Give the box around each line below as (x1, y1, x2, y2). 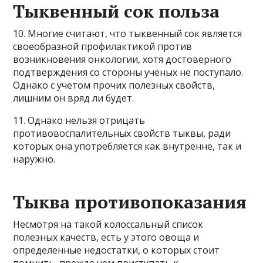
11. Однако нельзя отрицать (13, 114, 146, 127)
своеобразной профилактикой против (13, 40, 193, 53)
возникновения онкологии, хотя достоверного (13, 53, 232, 66)
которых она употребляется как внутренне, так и (13, 140, 242, 153)
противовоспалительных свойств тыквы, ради (13, 127, 231, 140)
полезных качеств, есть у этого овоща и (13, 231, 200, 244)
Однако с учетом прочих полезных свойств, (13, 79, 215, 92)
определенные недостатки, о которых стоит (13, 244, 220, 257)
